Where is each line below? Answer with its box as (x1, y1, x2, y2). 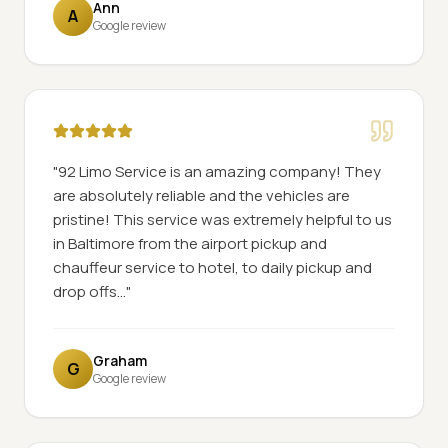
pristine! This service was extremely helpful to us (53, 209, 392, 230)
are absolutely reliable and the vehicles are (53, 185, 350, 206)
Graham (93, 351, 147, 370)
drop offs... (53, 281, 126, 302)
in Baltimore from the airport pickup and (53, 233, 327, 254)
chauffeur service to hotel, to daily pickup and (53, 257, 372, 278)
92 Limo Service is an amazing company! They (58, 161, 381, 182)
